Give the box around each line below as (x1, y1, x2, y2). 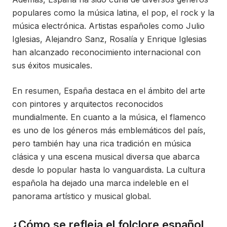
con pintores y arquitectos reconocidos (12, 99, 163, 109)
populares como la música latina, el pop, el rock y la (12, 8, 214, 18)
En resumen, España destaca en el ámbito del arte (12, 86, 205, 96)
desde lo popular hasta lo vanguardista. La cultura (12, 165, 205, 175)
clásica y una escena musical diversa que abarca (12, 152, 200, 162)
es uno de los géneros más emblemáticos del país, (12, 125, 206, 135)
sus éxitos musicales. (12, 60, 92, 70)
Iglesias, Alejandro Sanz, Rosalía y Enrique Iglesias (12, 34, 207, 44)
